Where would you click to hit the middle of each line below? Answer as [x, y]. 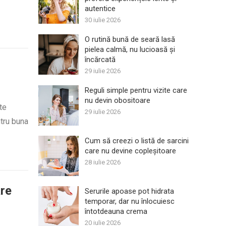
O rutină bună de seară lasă [130, 39]
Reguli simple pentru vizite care [136, 90]
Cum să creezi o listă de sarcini [137, 141]
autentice [100, 9]
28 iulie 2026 [103, 162]
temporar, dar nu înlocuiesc [130, 201]
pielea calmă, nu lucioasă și [130, 49]
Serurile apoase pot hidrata [129, 191]
